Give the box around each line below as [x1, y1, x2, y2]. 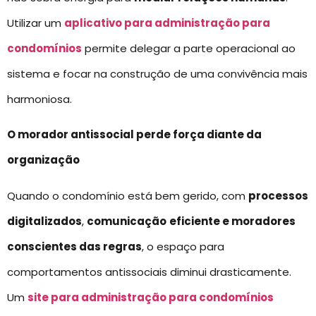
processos [248, 188, 308, 203]
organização [7, 152, 80, 168]
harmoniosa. [7, 92, 72, 107]
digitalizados [7, 213, 82, 229]
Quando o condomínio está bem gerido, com [7, 188, 248, 203]
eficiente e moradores [169, 213, 296, 229]
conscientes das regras [7, 238, 142, 254]
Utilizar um [7, 16, 64, 31]
